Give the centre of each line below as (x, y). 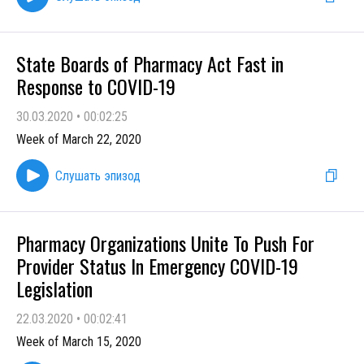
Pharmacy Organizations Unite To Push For (165, 243)
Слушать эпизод (98, 175)
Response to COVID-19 (96, 86)
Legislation (54, 288)
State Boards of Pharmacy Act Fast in (150, 63)
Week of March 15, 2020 (79, 342)
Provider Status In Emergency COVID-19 (157, 266)
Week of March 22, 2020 (79, 139)
